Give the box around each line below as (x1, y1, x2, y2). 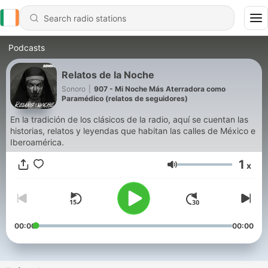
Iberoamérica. (10, 137, 64, 147)
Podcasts (8, 42, 45, 53)
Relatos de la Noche (62, 68, 154, 81)
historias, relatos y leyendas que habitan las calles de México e (10, 126, 255, 136)
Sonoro (62, 84, 86, 93)
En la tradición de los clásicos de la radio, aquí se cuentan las (10, 114, 248, 124)
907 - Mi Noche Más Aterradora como (94, 84, 226, 93)
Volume (176, 164, 211, 176)
